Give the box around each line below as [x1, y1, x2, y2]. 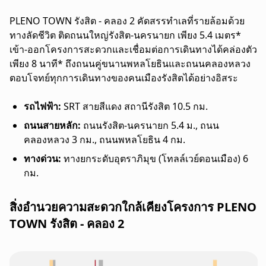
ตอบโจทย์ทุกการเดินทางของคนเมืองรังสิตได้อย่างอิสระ [9, 71, 238, 84]
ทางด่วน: [24, 151, 61, 165]
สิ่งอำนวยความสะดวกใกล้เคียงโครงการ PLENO [9, 198, 256, 215]
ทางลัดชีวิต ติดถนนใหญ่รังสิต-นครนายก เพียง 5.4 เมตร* [9, 28, 241, 42]
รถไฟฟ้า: [24, 99, 61, 113]
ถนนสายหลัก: [24, 118, 81, 132]
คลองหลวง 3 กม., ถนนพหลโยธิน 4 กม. [24, 132, 185, 146]
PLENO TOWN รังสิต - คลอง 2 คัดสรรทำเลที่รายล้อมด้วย [9, 14, 245, 27]
